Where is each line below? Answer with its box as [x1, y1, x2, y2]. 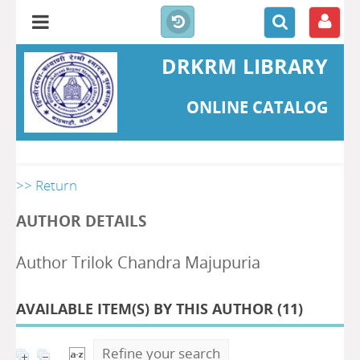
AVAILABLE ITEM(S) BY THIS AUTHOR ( [16, 299, 282, 318]
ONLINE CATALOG [186, 96, 328, 118]
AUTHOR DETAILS [16, 210, 146, 231]
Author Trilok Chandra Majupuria [16, 251, 260, 273]
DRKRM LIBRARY [161, 52, 328, 80]
